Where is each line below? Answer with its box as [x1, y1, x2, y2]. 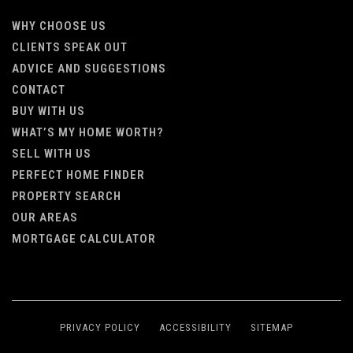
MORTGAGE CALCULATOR [12, 232, 156, 246]
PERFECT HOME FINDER [12, 168, 145, 182]
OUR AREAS [12, 210, 78, 225]
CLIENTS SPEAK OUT [12, 40, 128, 54]
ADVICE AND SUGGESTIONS [12, 61, 166, 76]
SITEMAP [251, 321, 293, 333]
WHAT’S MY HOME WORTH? [12, 125, 163, 139]
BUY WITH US [12, 104, 85, 118]
